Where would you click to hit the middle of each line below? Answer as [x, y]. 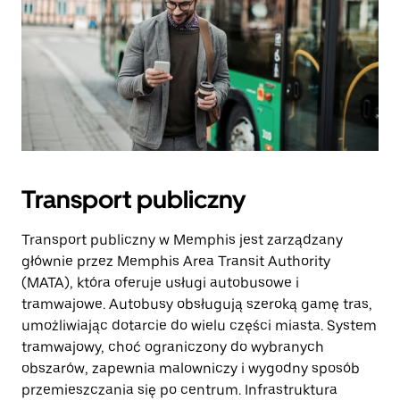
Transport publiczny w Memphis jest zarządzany [182, 240]
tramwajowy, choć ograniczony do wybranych [173, 347]
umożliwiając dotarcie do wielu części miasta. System [199, 325]
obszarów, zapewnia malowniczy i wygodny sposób [191, 368]
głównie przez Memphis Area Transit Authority [176, 261]
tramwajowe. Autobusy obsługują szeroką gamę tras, [197, 304]
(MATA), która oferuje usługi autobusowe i [160, 283]
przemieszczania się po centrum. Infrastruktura [179, 390]
